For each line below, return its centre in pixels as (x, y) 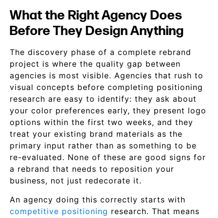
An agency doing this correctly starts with (98, 200)
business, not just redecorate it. (76, 181)
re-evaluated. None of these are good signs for (108, 157)
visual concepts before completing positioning (106, 87)
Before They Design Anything (97, 31)
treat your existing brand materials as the (96, 134)
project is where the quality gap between (95, 64)
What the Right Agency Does (96, 16)
